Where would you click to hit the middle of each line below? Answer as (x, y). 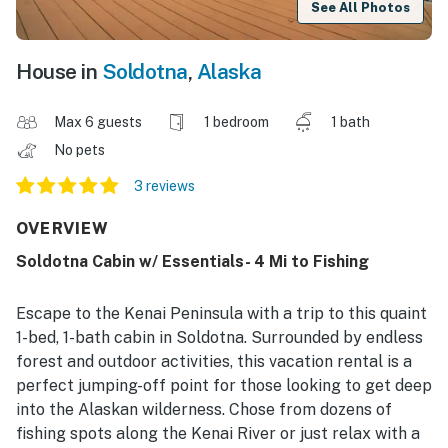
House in (59, 72)
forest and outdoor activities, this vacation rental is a (214, 362)
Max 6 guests (98, 122)
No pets (81, 150)
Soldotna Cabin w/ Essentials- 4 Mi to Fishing (192, 262)
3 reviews (164, 186)
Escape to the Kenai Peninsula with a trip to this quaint (221, 314)
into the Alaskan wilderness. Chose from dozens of (204, 410)
